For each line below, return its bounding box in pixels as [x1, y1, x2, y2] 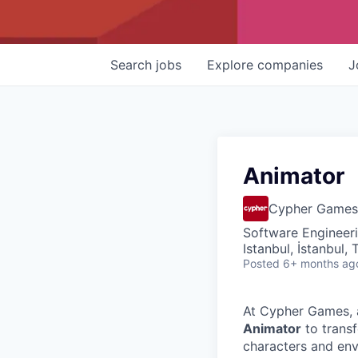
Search [110, 57, 156, 73]
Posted [243, 257, 280, 270]
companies [257, 57, 323, 73]
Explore [207, 57, 257, 73]
